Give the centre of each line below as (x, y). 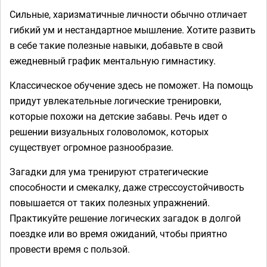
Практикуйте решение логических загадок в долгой (125, 218)
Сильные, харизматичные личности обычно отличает (128, 14)
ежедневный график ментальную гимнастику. (113, 60)
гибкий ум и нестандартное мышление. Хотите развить (133, 30)
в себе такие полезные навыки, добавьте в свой (116, 45)
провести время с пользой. (70, 249)
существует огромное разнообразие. (91, 147)
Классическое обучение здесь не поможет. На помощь (131, 85)
